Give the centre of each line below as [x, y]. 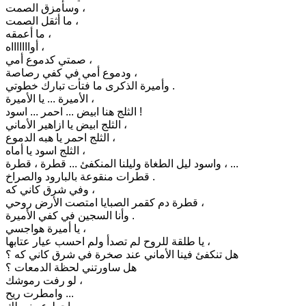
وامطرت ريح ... [68, 293]
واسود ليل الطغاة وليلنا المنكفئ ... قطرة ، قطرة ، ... [230, 163]
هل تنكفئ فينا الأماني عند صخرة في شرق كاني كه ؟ [122, 254]
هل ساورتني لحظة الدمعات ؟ [71, 267]
